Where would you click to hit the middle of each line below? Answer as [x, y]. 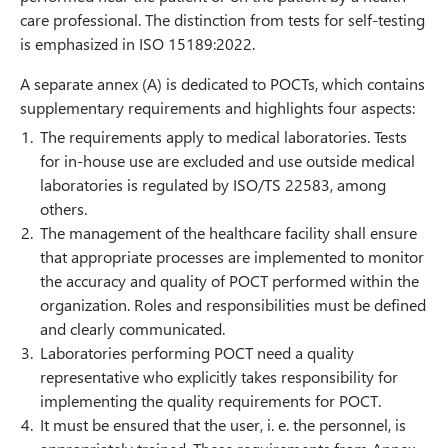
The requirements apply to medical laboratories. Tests [223, 137]
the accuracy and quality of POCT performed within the [229, 281]
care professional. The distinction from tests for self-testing [222, 20]
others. [63, 209]
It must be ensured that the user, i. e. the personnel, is [223, 425]
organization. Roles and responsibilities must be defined [233, 305]
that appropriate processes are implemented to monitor [232, 257]
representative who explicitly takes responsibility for [219, 377]
